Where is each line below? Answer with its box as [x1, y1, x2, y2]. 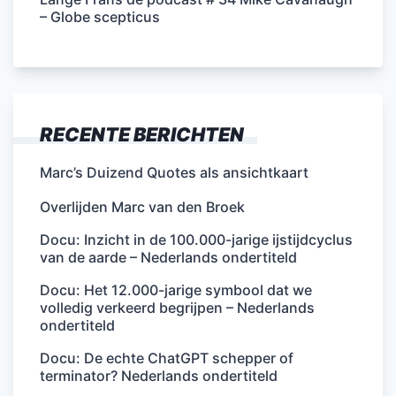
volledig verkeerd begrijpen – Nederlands [40, 298, 315, 316]
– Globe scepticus [40, 7, 160, 26]
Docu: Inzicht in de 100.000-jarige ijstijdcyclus [40, 230, 353, 248]
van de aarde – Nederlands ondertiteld [40, 247, 297, 266]
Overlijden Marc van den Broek [40, 197, 245, 216]
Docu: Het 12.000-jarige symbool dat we [40, 280, 312, 299]
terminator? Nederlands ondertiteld [40, 366, 278, 385]
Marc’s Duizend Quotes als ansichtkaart [40, 163, 308, 181]
